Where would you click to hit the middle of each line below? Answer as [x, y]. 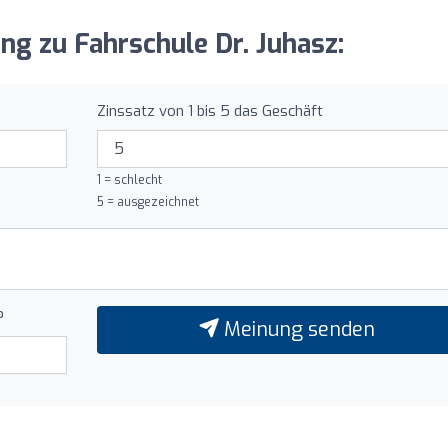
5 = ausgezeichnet [147, 201]
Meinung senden [297, 329]
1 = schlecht [129, 179]
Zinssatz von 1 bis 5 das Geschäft [209, 110]
